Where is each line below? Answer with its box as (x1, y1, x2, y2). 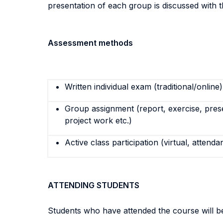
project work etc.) (65, 115, 132, 125)
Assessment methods (48, 38, 133, 48)
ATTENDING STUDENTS (48, 180, 139, 190)
